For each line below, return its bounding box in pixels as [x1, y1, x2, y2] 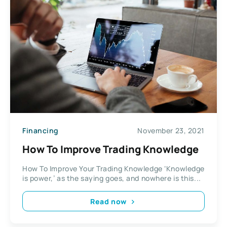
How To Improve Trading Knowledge [22, 142, 199, 157]
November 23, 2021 [137, 125, 205, 135]
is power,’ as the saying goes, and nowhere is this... [22, 173, 201, 183]
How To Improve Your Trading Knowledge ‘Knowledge [22, 164, 205, 174]
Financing [22, 125, 59, 135]
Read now [90, 196, 127, 206]
